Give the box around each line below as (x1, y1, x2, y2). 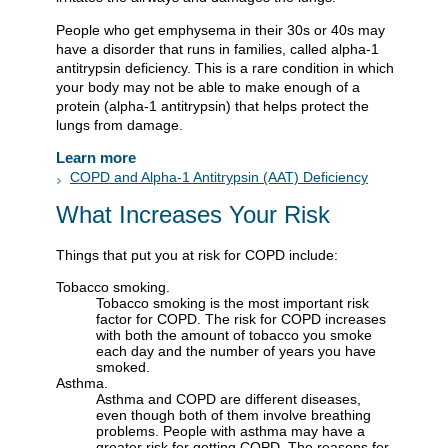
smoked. (96, 359, 150, 376)
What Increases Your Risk (56, 201, 330, 229)
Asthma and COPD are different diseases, (96, 391, 361, 408)
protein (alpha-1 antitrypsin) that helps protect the (56, 97, 369, 114)
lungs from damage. (56, 116, 183, 133)
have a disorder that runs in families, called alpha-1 (56, 40, 379, 57)
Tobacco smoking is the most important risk (96, 295, 369, 312)
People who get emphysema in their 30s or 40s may (56, 21, 385, 38)
